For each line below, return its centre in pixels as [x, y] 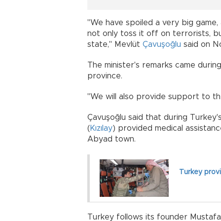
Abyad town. [113, 139]
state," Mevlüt [115, 45]
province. [105, 76]
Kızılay [101, 129]
